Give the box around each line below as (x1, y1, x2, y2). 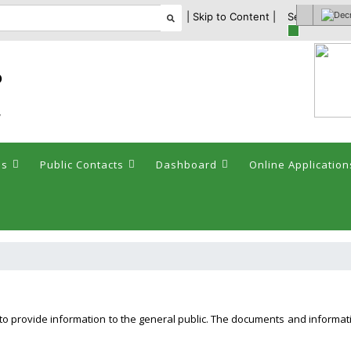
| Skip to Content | (186, 10, 277, 23)
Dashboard (156, 157, 217, 172)
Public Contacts (40, 157, 124, 172)
